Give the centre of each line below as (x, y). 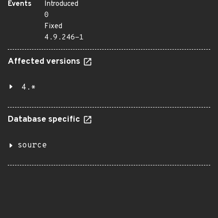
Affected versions (45, 62)
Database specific (45, 120)
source (32, 145)
